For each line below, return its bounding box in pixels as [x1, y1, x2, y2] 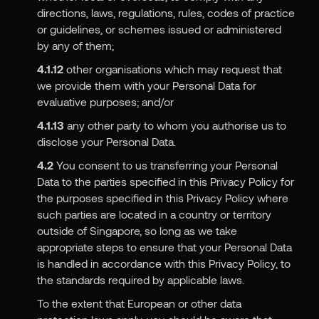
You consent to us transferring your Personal [53, 158, 278, 172]
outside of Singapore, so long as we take [36, 224, 237, 238]
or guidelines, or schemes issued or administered [36, 22, 281, 36]
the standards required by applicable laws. [36, 273, 244, 287]
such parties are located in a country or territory [36, 207, 271, 221]
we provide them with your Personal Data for [36, 78, 256, 93]
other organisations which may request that [63, 62, 282, 76]
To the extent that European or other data [36, 296, 241, 310]
